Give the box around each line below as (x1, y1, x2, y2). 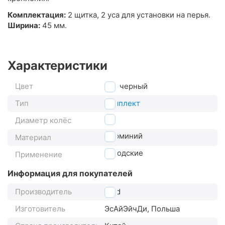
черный (116, 81, 148, 91)
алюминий (104, 131, 143, 141)
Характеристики (8, 58, 107, 73)
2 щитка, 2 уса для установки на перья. (66, 10, 210, 20)
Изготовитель (15, 204, 65, 214)
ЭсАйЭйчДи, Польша (104, 204, 180, 214)
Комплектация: (8, 10, 66, 20)
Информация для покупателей (8, 168, 133, 179)
